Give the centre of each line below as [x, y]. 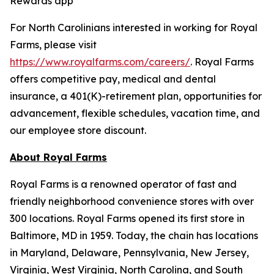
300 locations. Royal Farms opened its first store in [127, 218]
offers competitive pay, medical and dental [113, 79]
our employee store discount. [78, 130]
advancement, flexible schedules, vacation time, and [135, 113]
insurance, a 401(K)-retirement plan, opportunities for [136, 96]
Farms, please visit [53, 45]
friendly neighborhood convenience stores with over [132, 201]
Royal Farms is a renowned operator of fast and [123, 184]
